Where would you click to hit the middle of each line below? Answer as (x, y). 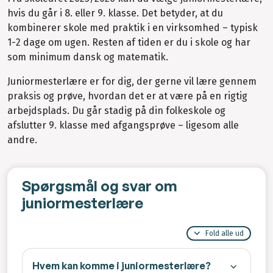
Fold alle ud (225, 234)
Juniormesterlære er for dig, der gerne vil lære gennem (132, 82)
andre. (22, 140)
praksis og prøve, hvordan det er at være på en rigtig (127, 96)
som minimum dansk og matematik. (88, 57)
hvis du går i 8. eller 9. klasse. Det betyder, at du (115, 13)
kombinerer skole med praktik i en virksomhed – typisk (133, 27)
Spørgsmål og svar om (100, 186)
